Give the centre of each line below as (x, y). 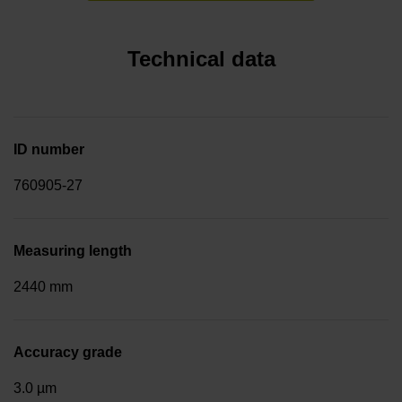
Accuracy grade (68, 352)
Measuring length (73, 250)
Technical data (201, 58)
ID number (49, 149)
